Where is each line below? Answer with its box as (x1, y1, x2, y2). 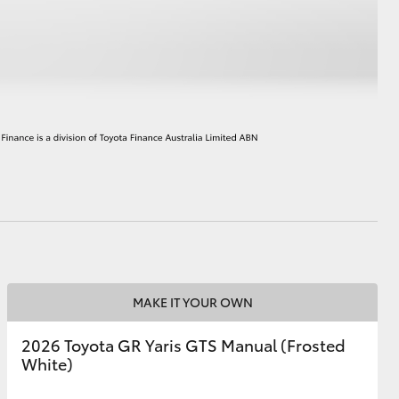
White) (21, 352, 73, 375)
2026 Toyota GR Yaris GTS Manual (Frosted (21, 333, 346, 356)
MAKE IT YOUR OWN (132, 293, 253, 311)
